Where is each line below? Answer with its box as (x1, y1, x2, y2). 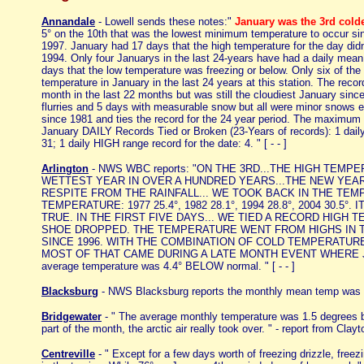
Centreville (41, 348, 95, 360)
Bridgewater (41, 310, 102, 323)
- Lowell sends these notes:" (95, 15, 235, 28)
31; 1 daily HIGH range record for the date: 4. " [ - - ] (41, 137, 290, 149)
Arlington (41, 162, 89, 175)
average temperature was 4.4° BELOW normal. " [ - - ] (41, 260, 298, 272)
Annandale (41, 15, 95, 28)
